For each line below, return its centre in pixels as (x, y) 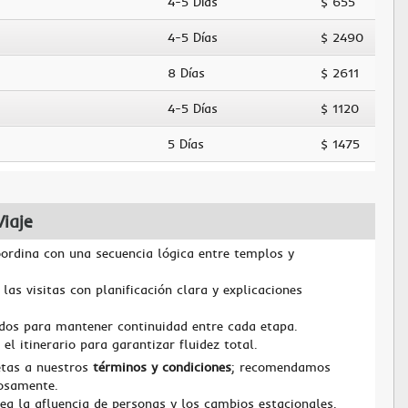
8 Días (186, 73)
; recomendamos (281, 367)
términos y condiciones (162, 367)
